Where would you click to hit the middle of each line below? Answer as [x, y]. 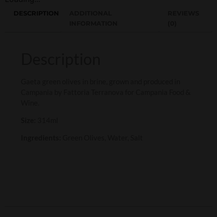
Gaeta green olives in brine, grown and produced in [101, 81]
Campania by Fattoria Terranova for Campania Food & [106, 92]
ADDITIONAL [91, 13]
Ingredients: [41, 138]
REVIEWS [183, 13]
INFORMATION [94, 23]
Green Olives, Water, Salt [102, 138]
